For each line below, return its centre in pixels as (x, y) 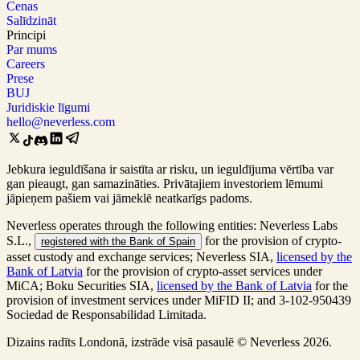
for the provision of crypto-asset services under (202, 271)
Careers (26, 63)
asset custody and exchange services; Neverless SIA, (141, 256)
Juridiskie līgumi (48, 107)
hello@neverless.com (61, 121)
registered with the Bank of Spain (118, 241)
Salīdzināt (31, 20)
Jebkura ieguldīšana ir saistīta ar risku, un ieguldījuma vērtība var (170, 169)
